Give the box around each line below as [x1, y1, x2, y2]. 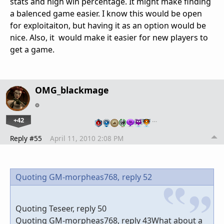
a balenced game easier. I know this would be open [10, 8, 202, 19]
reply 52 [122, 171, 152, 183]
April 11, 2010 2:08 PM [50, 133, 123, 143]
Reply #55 [10, 133, 42, 143]
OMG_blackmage [35, 84, 108, 96]
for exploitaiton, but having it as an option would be [10, 20, 206, 31]
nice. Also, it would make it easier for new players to [10, 32, 208, 43]
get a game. [10, 44, 54, 55]
